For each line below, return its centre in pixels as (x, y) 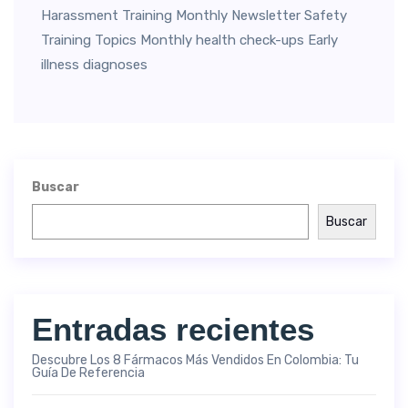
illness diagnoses (94, 65)
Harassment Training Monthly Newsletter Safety (194, 15)
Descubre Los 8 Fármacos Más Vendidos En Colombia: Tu (195, 360)
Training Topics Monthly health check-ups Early (189, 40)
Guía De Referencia (88, 373)
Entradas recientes (173, 329)
